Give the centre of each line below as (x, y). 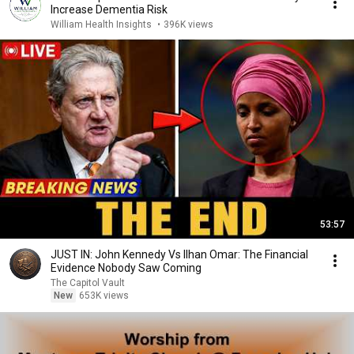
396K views (188, 24)
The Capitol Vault (88, 283)
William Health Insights (102, 24)
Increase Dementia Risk (109, 9)
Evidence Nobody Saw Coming (126, 268)
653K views (104, 296)
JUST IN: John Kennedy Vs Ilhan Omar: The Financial (179, 254)
